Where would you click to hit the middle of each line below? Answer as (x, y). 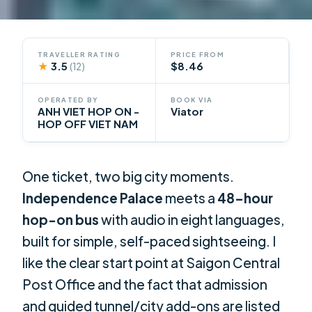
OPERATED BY (68, 100)
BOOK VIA (192, 100)
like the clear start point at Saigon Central (151, 263)
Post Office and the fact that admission (145, 284)
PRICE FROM (198, 54)
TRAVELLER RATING (79, 54)
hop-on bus (61, 220)
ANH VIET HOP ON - (89, 112)
